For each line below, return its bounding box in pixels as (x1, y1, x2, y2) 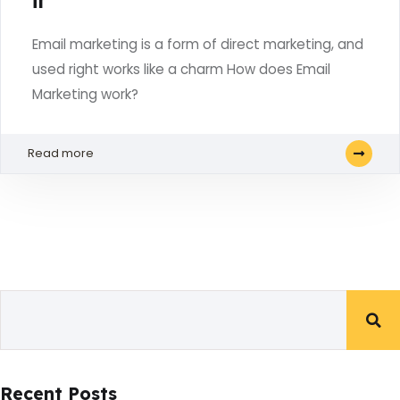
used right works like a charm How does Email (32, 60, 330, 79)
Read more (28, 145, 94, 162)
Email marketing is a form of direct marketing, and (32, 35, 363, 54)
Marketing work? (32, 85, 138, 104)
